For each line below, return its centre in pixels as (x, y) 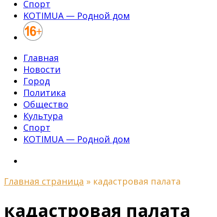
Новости (42, 69)
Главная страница (44, 181)
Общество (46, 104)
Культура (43, 116)
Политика (45, 93)
